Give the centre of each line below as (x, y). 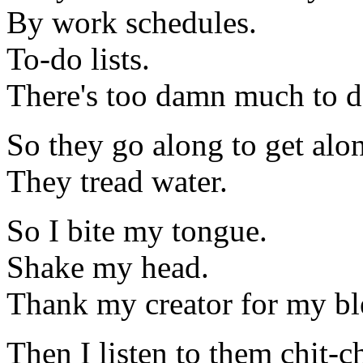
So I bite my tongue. (137, 231)
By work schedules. (132, 23)
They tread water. (117, 181)
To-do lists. (78, 59)
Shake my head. (108, 267)
